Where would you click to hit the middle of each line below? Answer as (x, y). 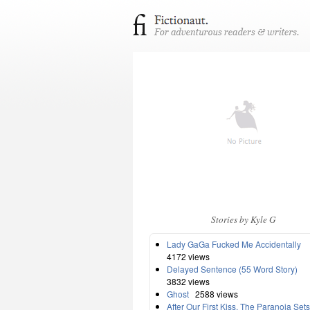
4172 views (188, 256)
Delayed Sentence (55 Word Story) (232, 268)
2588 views (215, 293)
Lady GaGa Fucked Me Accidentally (234, 244)
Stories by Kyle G (244, 219)
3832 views (188, 281)
